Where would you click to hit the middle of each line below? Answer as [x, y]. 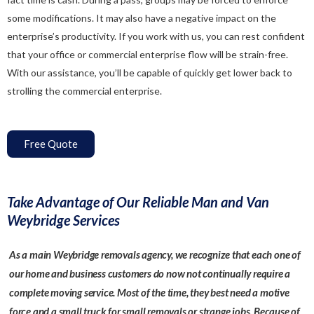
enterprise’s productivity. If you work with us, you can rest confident [156, 36]
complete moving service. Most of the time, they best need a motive [149, 292]
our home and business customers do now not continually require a [150, 273]
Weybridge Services [63, 220]
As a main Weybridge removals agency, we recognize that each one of [155, 254]
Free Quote [51, 143]
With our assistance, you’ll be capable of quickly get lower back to [150, 73]
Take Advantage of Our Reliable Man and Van [138, 202]
